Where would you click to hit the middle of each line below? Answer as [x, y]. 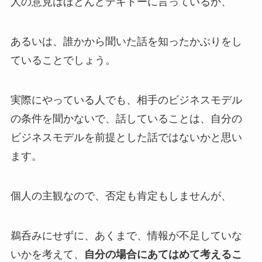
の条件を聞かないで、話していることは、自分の [126, 118]
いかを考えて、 [47, 254]
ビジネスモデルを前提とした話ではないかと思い [126, 137]
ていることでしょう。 [63, 61]
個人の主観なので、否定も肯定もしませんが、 [121, 196]
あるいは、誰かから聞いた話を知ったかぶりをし [126, 42]
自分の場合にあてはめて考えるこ [163, 254]
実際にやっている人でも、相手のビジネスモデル [126, 100]
